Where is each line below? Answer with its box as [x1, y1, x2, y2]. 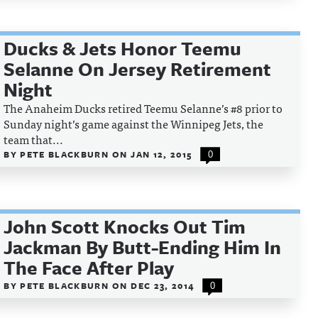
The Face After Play [4, 254, 175, 281]
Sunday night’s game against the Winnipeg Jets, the [4, 114, 264, 133]
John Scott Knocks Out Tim [4, 213, 246, 240]
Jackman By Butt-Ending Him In [4, 234, 282, 261]
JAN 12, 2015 [131, 148, 192, 160]
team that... [4, 130, 64, 148]
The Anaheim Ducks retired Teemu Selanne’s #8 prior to [4, 99, 283, 117]
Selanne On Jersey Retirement [4, 55, 272, 82]
